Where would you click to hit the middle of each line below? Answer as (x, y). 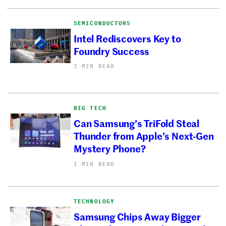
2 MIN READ (94, 66)
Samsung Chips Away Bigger (137, 216)
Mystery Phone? (110, 148)
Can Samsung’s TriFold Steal (136, 123)
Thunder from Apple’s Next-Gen (144, 136)
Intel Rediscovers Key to (127, 38)
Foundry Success (112, 51)
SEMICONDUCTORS (102, 23)
